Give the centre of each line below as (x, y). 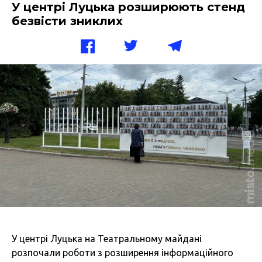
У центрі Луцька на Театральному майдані (107, 239)
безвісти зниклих (67, 21)
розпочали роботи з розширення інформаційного (123, 253)
